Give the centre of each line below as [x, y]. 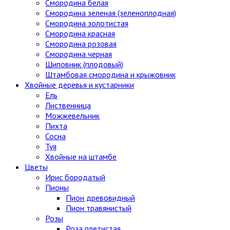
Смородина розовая [81, 44]
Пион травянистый [99, 208]
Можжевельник [72, 116]
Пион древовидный [100, 198]
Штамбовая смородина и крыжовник [110, 75]
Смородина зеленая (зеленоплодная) [111, 13]
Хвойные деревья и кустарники [79, 85]
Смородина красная [80, 34]
